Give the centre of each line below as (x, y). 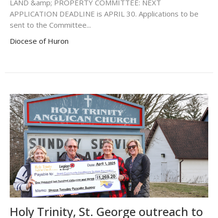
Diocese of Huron (39, 41)
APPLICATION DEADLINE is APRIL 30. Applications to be (104, 13)
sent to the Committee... (50, 25)
